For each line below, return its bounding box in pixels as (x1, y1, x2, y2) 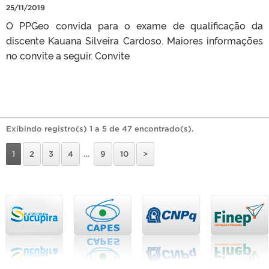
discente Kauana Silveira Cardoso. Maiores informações (6, 33, 263, 47)
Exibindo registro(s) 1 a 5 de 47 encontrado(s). (6, 124, 194, 133)
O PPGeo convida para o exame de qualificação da (6, 18, 263, 32)
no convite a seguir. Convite (6, 48, 130, 62)
